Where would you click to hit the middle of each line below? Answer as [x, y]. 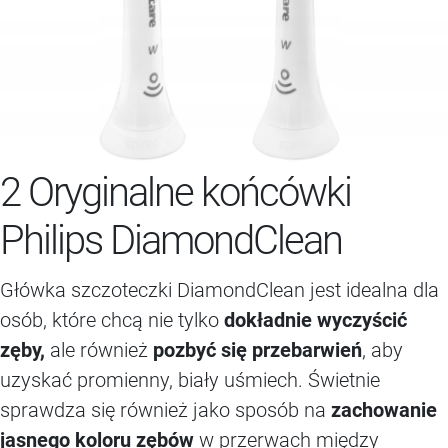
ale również [99, 350]
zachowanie [384, 410]
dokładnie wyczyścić [315, 320]
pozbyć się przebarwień [257, 350]
